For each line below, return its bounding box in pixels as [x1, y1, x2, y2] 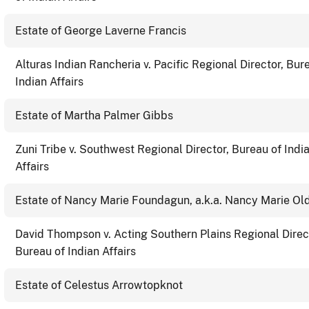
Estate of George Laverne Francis [15, 23, 186, 37]
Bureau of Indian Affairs [15, 244, 136, 258]
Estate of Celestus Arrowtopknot [15, 278, 183, 292]
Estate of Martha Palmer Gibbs [15, 108, 173, 122]
